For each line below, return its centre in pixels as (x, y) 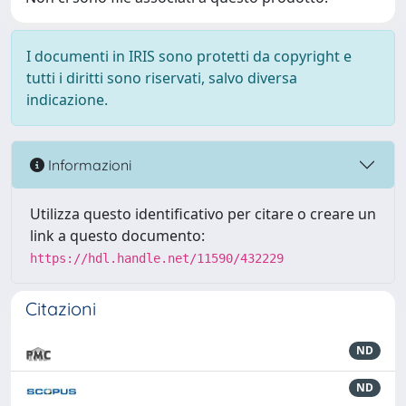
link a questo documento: (117, 236)
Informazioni (88, 164)
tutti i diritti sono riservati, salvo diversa (162, 78)
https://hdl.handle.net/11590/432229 (157, 258)
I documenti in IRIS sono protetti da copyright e (189, 56)
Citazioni (61, 309)
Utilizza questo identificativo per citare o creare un (203, 214)
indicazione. (67, 100)
